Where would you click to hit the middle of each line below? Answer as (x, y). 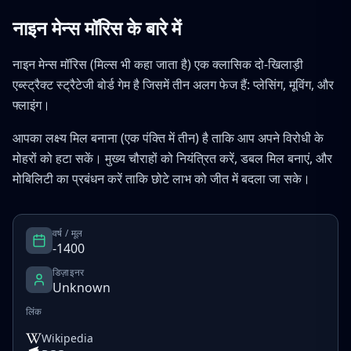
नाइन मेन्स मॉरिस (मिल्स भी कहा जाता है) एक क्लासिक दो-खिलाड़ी (158, 64)
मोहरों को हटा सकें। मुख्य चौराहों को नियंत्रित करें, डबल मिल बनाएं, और (172, 158)
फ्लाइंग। (31, 105)
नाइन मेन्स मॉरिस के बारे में (97, 29)
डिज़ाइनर (69, 272)
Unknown (81, 288)
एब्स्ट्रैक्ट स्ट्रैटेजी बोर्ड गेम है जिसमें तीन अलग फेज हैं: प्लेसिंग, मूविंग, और (173, 85)
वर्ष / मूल (68, 233)
